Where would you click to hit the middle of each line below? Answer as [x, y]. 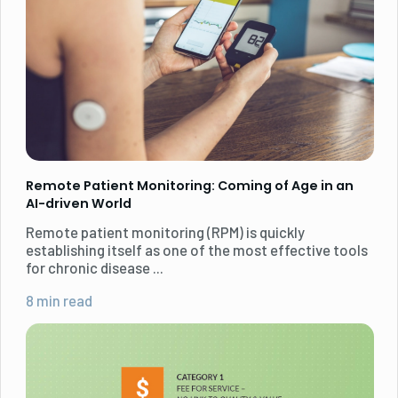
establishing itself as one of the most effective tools [197, 249]
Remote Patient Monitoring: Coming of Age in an [190, 185]
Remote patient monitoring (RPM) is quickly [165, 231]
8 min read [59, 300]
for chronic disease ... [95, 267]
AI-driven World [79, 203]
